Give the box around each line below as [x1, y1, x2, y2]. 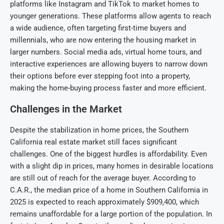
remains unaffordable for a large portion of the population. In [10, 209, 212, 219]
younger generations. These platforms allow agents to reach [10, 11, 211, 21]
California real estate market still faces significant [10, 137, 177, 147]
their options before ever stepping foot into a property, [10, 71, 190, 81]
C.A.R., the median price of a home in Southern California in [10, 185, 208, 195]
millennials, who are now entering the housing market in [10, 35, 196, 45]
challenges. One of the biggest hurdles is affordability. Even [10, 149, 207, 159]
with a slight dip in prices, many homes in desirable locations [10, 161, 213, 171]
